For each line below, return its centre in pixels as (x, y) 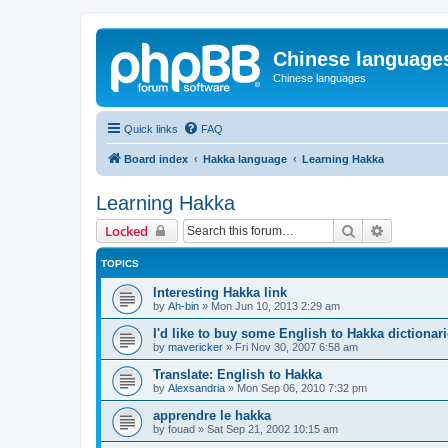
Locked (126, 230)
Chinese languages (319, 78)
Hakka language (245, 158)
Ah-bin (183, 305)
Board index (156, 158)
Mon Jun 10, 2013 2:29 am (275, 305)
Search (377, 229)
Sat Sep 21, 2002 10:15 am (272, 428)
